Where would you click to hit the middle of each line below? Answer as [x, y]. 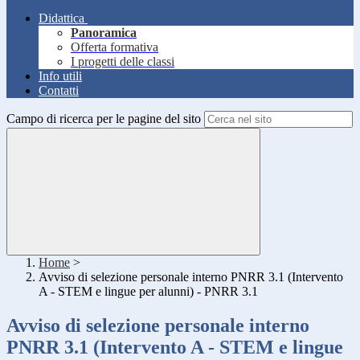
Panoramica [104, 33]
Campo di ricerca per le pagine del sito [104, 119]
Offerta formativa [115, 47]
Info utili [60, 76]
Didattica [61, 18]
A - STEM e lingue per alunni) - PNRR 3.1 [148, 292]
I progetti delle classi [123, 62]
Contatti [59, 91]
